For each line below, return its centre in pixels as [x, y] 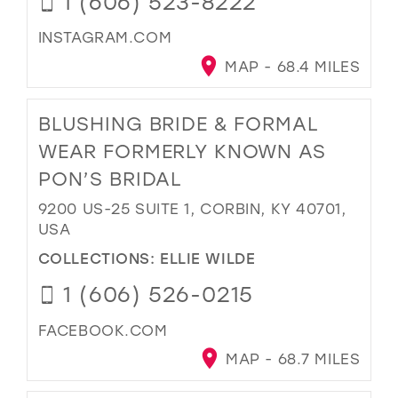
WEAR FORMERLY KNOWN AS [182, 151]
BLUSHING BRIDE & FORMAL [178, 124]
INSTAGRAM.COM [105, 37]
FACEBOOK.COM [103, 330]
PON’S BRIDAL [110, 179]
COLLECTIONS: [99, 257]
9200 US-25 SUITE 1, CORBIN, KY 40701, [192, 209]
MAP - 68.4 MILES [290, 67]
